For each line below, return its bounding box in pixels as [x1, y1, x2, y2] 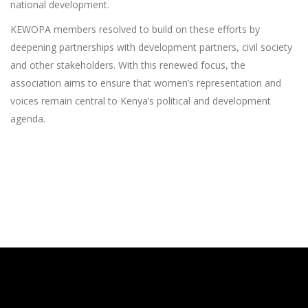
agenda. [10, 112, 45, 125]
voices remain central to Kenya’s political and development [10, 94, 271, 107]
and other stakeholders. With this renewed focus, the [10, 58, 245, 71]
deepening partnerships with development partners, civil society [10, 41, 292, 54]
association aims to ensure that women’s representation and [10, 76, 281, 89]
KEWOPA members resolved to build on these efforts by [10, 23, 260, 36]
